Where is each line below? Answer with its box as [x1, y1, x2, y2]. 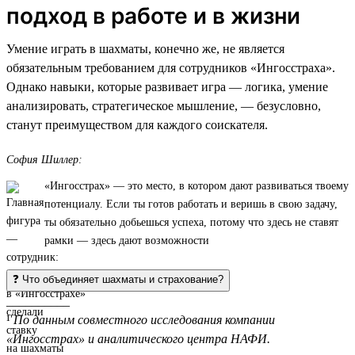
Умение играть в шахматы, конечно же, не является [6, 41, 284, 55]
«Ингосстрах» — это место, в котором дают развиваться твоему [44, 179, 349, 192]
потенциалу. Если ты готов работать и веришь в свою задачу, [44, 197, 338, 210]
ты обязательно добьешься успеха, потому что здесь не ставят [44, 216, 338, 228]
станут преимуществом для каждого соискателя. [6, 117, 268, 132]
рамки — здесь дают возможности [44, 234, 209, 246]
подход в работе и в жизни [6, 2, 300, 29]
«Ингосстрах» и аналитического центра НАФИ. [6, 331, 270, 345]
